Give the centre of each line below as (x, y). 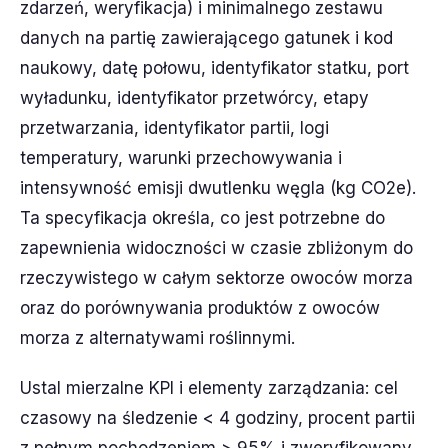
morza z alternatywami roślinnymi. (157, 338)
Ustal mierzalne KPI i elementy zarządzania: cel (209, 388)
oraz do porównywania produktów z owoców (200, 308)
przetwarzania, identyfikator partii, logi (174, 128)
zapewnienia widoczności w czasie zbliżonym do (216, 248)
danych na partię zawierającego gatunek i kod (206, 38)
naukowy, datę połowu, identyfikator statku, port (214, 68)
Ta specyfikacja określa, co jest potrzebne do (202, 218)
